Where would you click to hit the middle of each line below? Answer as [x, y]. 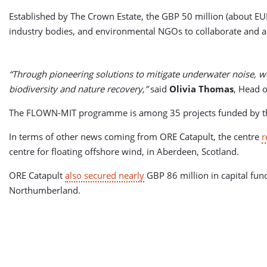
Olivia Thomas [201, 89]
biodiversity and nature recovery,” [80, 89]
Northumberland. [45, 190]
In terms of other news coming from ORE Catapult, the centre [135, 136]
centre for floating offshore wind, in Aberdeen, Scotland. [124, 151]
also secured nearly [105, 175]
